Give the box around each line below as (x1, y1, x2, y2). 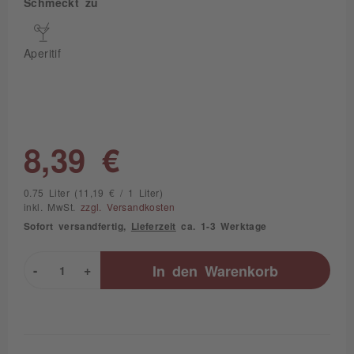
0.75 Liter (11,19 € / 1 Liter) (24, 188, 163, 198)
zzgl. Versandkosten (80, 202, 175, 212)
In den (153, 263, 198, 277)
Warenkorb (205, 263, 278, 277)
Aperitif (24, 47, 62, 58)
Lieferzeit (130, 221, 176, 231)
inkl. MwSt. (24, 202, 81, 212)
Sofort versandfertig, (24, 221, 131, 231)
